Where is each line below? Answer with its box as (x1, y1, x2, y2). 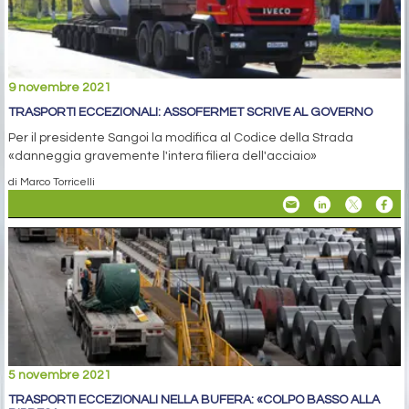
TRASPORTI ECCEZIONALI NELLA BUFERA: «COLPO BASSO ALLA (8, 393, 380, 407)
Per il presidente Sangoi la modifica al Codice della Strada (8, 131, 353, 145)
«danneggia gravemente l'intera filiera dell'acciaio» (8, 150, 317, 163)
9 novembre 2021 (8, 81, 111, 95)
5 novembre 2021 (8, 369, 111, 383)
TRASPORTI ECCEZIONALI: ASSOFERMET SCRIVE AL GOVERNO (8, 106, 372, 120)
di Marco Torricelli (8, 176, 95, 188)
